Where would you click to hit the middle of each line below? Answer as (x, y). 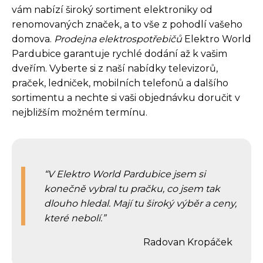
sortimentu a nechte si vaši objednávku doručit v (126, 97)
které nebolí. (73, 218)
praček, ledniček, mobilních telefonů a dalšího (120, 83)
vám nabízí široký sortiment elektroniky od (112, 9)
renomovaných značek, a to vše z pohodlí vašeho (127, 24)
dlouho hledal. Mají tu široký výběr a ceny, (140, 203)
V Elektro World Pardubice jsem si (127, 174)
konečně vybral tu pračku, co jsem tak (132, 188)
